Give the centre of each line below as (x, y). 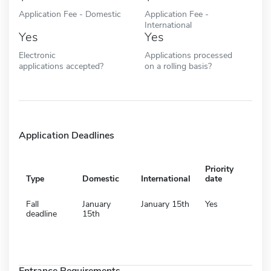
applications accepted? (61, 66)
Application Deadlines (67, 135)
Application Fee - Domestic (70, 14)
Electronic (37, 55)
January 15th (165, 204)
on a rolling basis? (178, 66)
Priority (219, 169)
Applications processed (188, 55)
